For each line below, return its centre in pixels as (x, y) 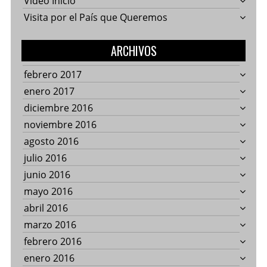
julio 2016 (45, 158)
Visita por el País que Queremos (95, 17)
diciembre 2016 (58, 108)
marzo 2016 (50, 224)
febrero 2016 (52, 241)
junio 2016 (47, 174)
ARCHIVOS (133, 50)
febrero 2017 (52, 74)
